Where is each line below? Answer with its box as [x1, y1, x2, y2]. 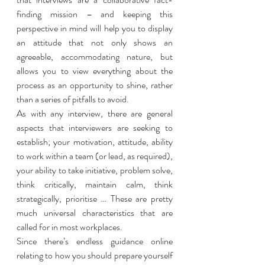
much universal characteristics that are [17, 206, 173, 219]
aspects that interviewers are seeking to [17, 121, 173, 134]
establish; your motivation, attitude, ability [17, 135, 173, 148]
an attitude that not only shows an [17, 35, 173, 49]
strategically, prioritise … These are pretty [17, 192, 173, 205]
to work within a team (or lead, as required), [17, 149, 173, 163]
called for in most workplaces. [17, 220, 124, 234]
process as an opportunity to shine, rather [17, 78, 173, 92]
